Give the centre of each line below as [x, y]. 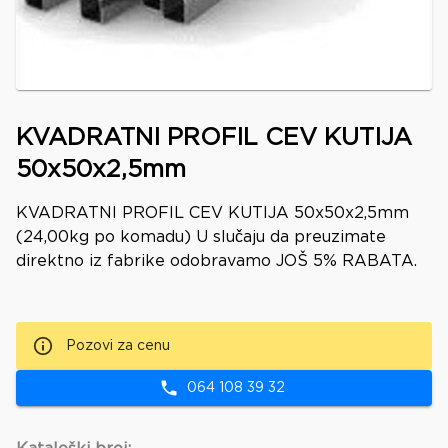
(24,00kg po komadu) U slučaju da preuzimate [201, 238]
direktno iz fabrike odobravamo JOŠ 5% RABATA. [216, 262]
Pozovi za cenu [118, 346]
